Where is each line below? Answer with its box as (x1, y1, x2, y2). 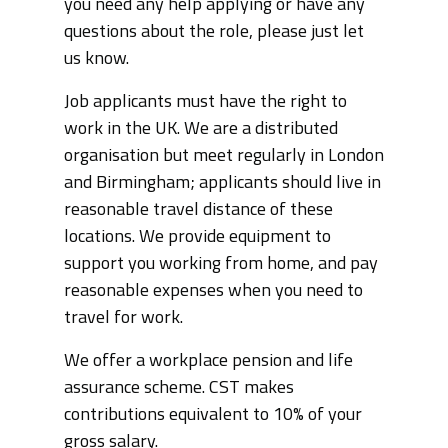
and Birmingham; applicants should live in (64, 174, 381, 193)
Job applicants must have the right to (64, 93, 347, 112)
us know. (64, 50, 129, 69)
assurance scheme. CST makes (64, 379, 294, 398)
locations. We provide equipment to (64, 228, 331, 247)
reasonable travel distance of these (64, 201, 333, 220)
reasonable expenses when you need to (64, 282, 363, 301)
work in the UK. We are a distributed (64, 120, 338, 139)
